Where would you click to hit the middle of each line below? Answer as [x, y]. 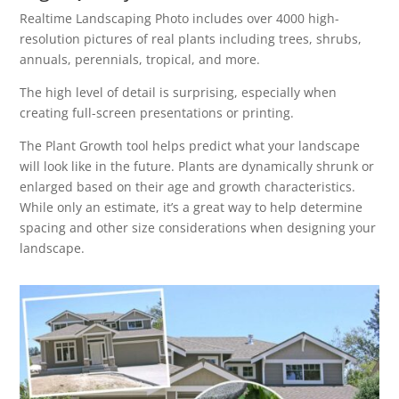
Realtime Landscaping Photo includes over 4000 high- [180, 19]
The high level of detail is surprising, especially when [179, 93]
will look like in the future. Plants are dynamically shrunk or [197, 167]
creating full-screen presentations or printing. [157, 113]
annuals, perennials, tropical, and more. [140, 60]
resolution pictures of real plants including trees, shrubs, [191, 39]
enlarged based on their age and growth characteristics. [188, 187]
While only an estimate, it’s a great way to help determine [191, 208]
